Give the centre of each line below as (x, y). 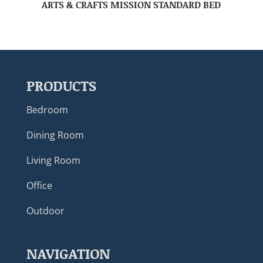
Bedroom (47, 110)
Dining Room (55, 135)
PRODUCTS (61, 86)
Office (39, 186)
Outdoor (45, 211)
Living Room (53, 161)
